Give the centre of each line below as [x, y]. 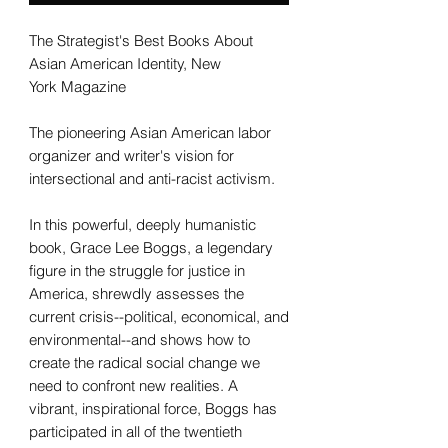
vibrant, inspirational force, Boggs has [153, 408]
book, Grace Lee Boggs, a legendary [151, 247]
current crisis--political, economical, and [159, 316]
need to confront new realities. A [133, 385]
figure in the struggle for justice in [137, 270]
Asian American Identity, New [125, 63]
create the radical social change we [144, 362]
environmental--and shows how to [139, 339]
